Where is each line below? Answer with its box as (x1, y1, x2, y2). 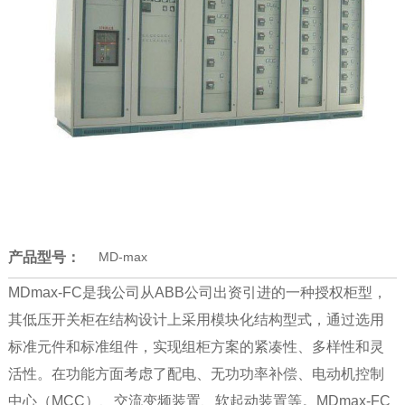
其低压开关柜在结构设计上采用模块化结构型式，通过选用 (7, 311, 384, 327)
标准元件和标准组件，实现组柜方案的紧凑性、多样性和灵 (7, 338, 384, 354)
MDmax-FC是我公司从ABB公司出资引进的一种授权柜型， (7, 284, 387, 300)
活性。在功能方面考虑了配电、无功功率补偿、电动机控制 (7, 365, 384, 381)
